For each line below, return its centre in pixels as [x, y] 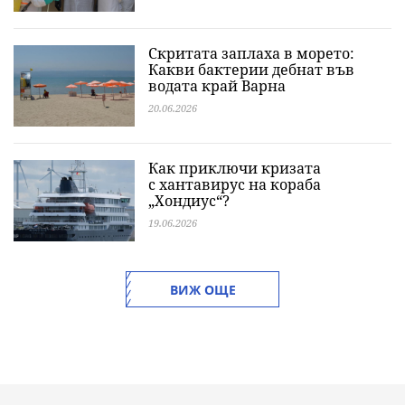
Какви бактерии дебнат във [251, 70]
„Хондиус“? [189, 201]
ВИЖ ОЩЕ [202, 290]
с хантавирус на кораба [235, 184]
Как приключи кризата [235, 168]
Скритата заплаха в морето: [251, 53]
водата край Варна [217, 86]
